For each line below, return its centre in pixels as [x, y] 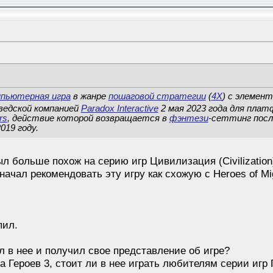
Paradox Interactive [119, 108]
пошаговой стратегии [157, 96]
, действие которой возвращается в [88, 118]
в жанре [89, 96]
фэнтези [189, 118]
